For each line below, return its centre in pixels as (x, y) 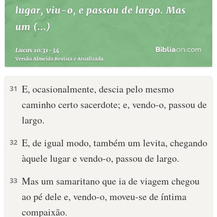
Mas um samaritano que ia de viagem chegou (111, 181)
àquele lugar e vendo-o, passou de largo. (101, 158)
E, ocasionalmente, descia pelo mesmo (98, 89)
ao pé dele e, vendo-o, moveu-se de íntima (104, 196)
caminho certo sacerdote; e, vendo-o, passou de (114, 104)
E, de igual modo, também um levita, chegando (115, 143)
